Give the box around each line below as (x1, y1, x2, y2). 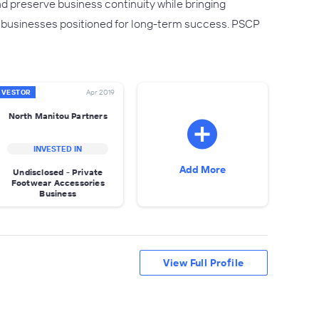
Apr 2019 (85, 88, 115, 97)
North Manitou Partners (8, 110, 108, 121)
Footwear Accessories (11, 177, 105, 188)
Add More (179, 163, 226, 176)
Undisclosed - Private (13, 166, 103, 177)
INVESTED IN (33, 144, 83, 154)
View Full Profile (163, 256, 244, 269)
